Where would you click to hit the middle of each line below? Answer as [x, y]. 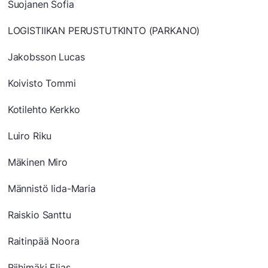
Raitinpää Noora [43, 241]
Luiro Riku [30, 136]
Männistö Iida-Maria [51, 189]
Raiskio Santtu [39, 215]
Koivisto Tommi [42, 83]
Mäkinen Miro [37, 162]
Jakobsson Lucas [46, 57]
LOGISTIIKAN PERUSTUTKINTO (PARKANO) [104, 31]
